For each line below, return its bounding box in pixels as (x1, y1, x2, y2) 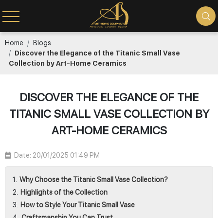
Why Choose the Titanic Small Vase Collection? (19, 176, 168, 183)
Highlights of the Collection (20, 188, 108, 196)
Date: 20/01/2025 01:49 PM (14, 151, 100, 159)
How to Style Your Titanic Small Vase (20, 201, 135, 209)
